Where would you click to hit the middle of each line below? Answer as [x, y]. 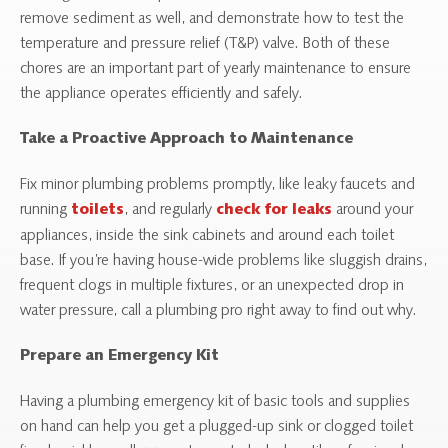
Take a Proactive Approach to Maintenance [186, 139]
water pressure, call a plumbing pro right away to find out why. [218, 310]
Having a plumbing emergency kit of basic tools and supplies [215, 401]
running [45, 209]
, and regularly [170, 209]
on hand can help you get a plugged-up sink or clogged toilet [216, 426]
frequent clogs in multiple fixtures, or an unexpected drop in [212, 285]
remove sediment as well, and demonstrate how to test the [212, 18]
